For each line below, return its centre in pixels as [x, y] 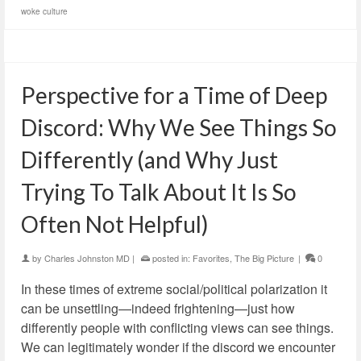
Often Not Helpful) [115, 224]
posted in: [171, 258]
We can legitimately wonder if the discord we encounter [178, 347]
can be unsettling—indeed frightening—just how [158, 308]
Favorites [211, 258]
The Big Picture [264, 258]
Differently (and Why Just [149, 160]
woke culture [44, 11]
